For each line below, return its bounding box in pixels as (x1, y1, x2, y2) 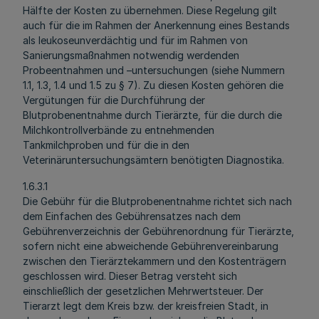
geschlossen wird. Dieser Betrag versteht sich (23, 270, 237, 282)
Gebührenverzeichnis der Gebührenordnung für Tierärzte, (23, 225, 294, 237)
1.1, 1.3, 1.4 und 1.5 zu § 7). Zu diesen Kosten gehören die (23, 79, 283, 91)
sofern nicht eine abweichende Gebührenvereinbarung (23, 240, 278, 252)
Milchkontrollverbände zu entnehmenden (23, 124, 214, 136)
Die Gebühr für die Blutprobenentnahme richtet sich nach (23, 195, 292, 207)
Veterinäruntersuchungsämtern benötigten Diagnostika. (23, 154, 284, 166)
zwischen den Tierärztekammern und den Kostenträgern (23, 255, 286, 267)
